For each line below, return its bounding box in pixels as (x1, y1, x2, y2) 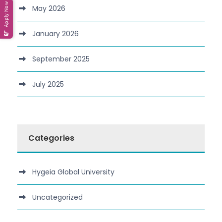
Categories (28, 132, 74, 144)
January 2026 (32, 29, 79, 39)
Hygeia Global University (32, 167, 114, 177)
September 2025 (32, 54, 90, 64)
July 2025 (32, 79, 64, 90)
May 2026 (32, 3, 65, 14)
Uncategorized (32, 192, 83, 203)
